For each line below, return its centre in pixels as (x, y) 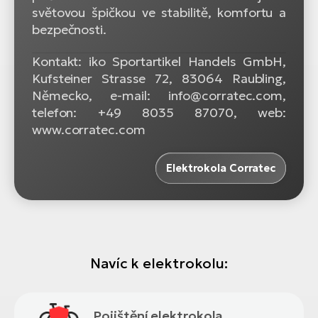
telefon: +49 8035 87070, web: (159, 113)
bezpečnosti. (69, 30)
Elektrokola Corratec (221, 168)
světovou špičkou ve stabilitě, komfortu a (159, 13)
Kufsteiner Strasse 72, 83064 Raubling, (159, 79)
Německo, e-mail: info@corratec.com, (159, 96)
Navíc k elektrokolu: (159, 263)
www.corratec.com (89, 130)
